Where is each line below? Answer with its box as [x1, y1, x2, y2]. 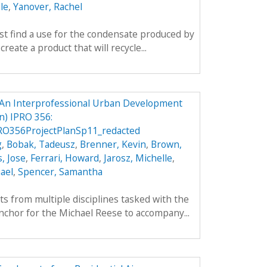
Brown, [150, 138, 182, 151]
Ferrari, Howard [30, 151, 99, 165]
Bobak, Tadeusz [6, 138, 75, 151]
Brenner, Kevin [79, 138, 146, 151]
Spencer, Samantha [17, 165, 103, 179]
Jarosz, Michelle [103, 151, 172, 165]
